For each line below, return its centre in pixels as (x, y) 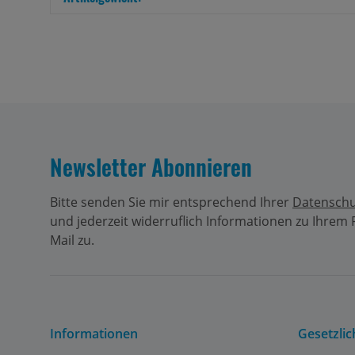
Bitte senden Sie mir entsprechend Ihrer (171, 202)
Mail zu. (72, 240)
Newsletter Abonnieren (151, 166)
